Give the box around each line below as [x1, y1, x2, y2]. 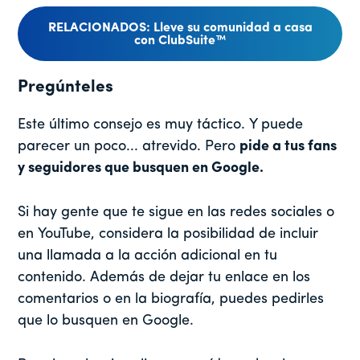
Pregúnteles [18, 78, 114, 96]
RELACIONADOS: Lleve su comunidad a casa [47, 21, 313, 35]
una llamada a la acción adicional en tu [18, 247, 278, 264]
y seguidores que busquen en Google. [18, 160, 264, 176]
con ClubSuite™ [133, 34, 227, 47]
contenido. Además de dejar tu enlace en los [18, 269, 311, 285]
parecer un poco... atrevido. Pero [18, 138, 240, 154]
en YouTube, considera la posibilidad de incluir [18, 226, 319, 242]
